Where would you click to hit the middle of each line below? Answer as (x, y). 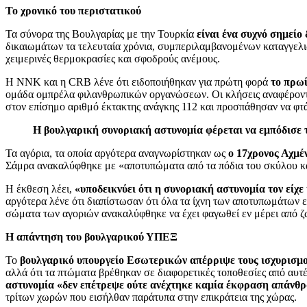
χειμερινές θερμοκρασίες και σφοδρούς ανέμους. (113, 58)
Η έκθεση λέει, (40, 188)
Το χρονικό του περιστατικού (73, 10)
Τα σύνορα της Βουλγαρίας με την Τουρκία (101, 34)
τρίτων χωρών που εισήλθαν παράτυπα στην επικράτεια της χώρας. (151, 297)
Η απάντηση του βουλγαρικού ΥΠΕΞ (91, 236)
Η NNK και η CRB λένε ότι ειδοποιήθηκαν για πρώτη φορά (138, 82)
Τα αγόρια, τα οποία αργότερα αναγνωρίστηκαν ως (117, 153)
